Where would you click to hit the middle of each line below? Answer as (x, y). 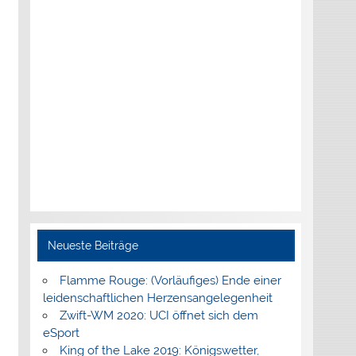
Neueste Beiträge (93, 245)
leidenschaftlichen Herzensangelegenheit (157, 298)
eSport (61, 333)
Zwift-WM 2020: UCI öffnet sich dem (159, 316)
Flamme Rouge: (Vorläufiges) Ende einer (170, 281)
